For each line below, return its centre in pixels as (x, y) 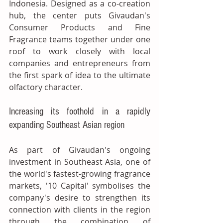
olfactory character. (46, 87)
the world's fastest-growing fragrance (80, 174)
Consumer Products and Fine (80, 27)
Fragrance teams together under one (80, 39)
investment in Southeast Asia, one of (80, 162)
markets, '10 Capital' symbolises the (80, 186)
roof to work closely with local (80, 51)
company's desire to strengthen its (80, 198)
